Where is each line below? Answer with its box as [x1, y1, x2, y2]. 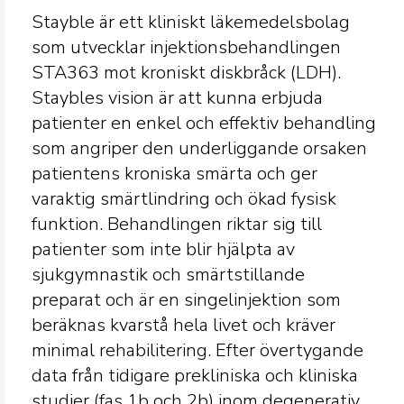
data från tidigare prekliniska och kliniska [32, 363, 358, 388]
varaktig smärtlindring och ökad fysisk [32, 187, 336, 211]
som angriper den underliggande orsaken [32, 136, 367, 161]
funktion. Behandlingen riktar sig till [32, 212, 322, 236]
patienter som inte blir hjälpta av [32, 237, 295, 262]
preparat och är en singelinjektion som [32, 288, 341, 312]
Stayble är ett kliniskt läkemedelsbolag [32, 10, 350, 34]
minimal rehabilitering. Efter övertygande [32, 338, 363, 363]
